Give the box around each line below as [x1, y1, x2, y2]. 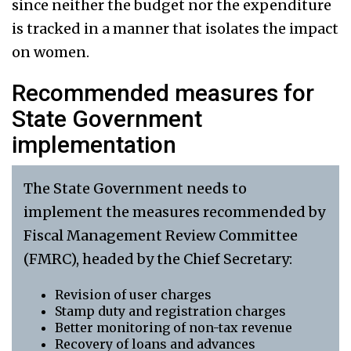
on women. [12, 43, 89, 62]
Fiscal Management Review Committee [24, 226, 298, 245]
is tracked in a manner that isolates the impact [12, 20, 338, 38]
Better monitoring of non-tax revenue [55, 320, 292, 336]
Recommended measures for [12, 79, 314, 107]
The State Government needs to [24, 179, 247, 198]
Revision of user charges [55, 287, 212, 303]
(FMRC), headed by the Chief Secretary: [24, 250, 292, 269]
